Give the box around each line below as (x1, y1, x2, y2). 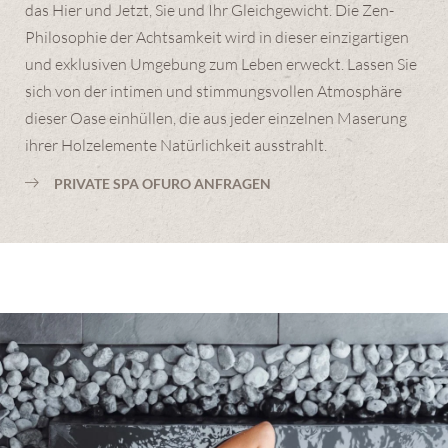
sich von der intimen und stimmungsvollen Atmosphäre (25, 80, 402, 101)
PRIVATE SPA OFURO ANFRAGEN (54, 174, 271, 192)
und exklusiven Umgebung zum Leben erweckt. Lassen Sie (25, 53, 417, 74)
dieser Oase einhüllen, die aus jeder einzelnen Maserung (25, 107, 407, 128)
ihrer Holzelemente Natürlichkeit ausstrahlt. (25, 134, 327, 155)
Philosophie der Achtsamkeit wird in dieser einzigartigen (25, 26, 409, 47)
